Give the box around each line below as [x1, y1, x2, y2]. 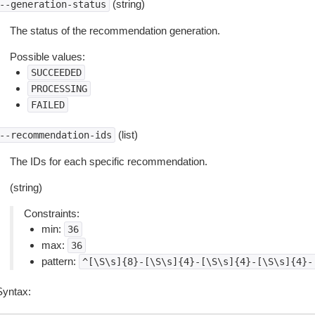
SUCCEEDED [30, 67, 82, 78]
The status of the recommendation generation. [9, 25, 220, 37]
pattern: [41, 255, 79, 267]
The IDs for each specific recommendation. [9, 155, 207, 167]
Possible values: [9, 51, 85, 63]
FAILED [30, 99, 65, 110]
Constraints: [23, 207, 79, 219]
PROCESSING [30, 83, 87, 94]
